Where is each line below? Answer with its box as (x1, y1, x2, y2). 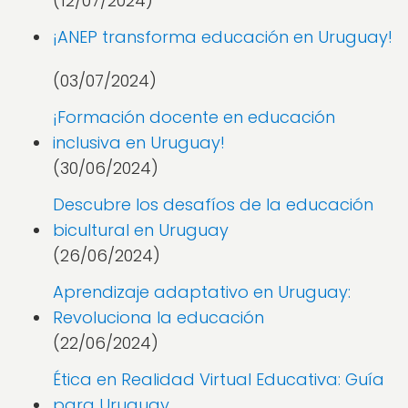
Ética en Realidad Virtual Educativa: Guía (53, 368, 384, 391)
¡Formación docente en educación (53, 106, 335, 128)
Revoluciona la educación (53, 306, 264, 329)
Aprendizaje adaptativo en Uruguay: (53, 280, 351, 303)
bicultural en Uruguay (53, 219, 229, 241)
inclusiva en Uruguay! (53, 131, 225, 154)
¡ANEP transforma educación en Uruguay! (53, 25, 393, 48)
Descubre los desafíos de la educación (53, 193, 373, 216)
